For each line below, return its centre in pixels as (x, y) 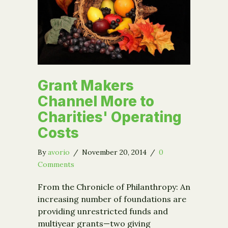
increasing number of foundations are (112, 199)
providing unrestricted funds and (103, 211)
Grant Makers (86, 85)
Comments (56, 164)
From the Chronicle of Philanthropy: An (114, 187)
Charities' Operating (110, 117)
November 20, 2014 (115, 152)
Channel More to (96, 101)
